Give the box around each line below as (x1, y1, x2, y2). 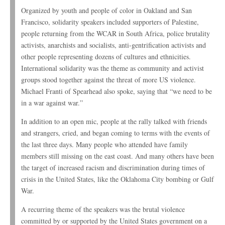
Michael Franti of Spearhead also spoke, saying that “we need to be (21, 86, 212, 96)
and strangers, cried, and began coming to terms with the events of (21, 128, 210, 138)
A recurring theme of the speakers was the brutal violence (21, 204, 185, 214)
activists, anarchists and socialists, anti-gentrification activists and (21, 40, 206, 50)
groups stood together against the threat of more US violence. (21, 75, 196, 85)
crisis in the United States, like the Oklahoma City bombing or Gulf (21, 174, 214, 184)
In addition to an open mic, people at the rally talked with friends (21, 117, 207, 127)
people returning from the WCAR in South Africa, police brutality (21, 29, 210, 39)
